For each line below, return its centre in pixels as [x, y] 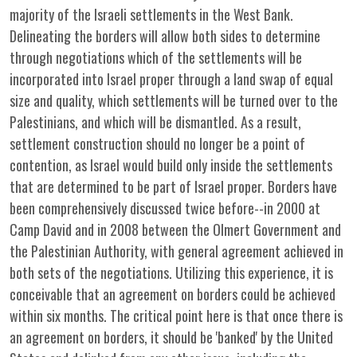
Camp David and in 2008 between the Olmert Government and [175, 229]
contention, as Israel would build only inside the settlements [171, 165]
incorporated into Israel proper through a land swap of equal [171, 79]
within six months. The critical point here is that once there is [176, 316]
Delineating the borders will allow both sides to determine [165, 36]
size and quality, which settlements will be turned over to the [174, 100]
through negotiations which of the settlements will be [156, 57]
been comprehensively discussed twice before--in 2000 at [165, 208]
